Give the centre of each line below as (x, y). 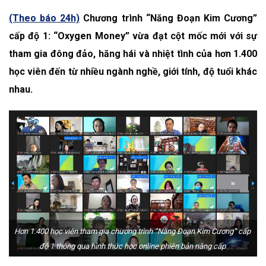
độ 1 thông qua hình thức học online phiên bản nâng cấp (132, 246)
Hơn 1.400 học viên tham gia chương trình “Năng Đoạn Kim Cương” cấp (132, 231)
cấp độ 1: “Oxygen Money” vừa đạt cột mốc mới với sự (133, 36)
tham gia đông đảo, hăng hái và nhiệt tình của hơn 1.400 (133, 54)
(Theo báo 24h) (45, 18)
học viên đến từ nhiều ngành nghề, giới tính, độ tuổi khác (133, 72)
